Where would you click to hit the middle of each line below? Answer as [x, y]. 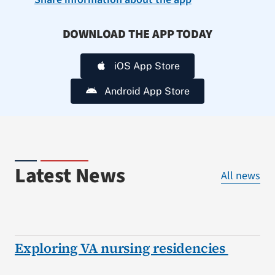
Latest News [70, 176]
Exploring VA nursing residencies [121, 248]
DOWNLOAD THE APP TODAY [137, 34]
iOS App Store [147, 66]
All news [241, 176]
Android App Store [147, 91]
